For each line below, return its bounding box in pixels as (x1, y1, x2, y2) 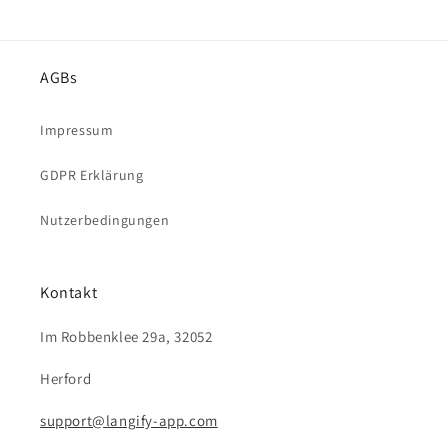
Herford (40, 369, 92, 389)
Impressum (40, 121, 114, 140)
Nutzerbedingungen (40, 211, 170, 230)
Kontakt (40, 282, 98, 304)
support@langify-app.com (40, 411, 218, 431)
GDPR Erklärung (40, 166, 144, 185)
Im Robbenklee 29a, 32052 (40, 327, 213, 347)
